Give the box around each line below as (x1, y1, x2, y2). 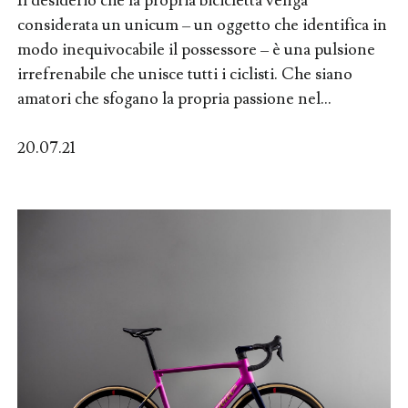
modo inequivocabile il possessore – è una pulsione (16, 39, 375, 60)
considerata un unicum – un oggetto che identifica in (16, 15, 387, 36)
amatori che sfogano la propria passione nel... (16, 88, 331, 109)
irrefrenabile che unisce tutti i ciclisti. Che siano (16, 64, 352, 85)
